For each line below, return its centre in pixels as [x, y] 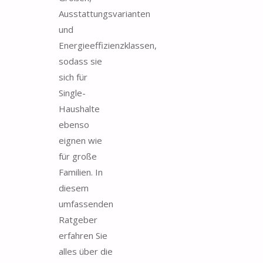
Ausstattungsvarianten [104, 13]
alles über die [86, 251]
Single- [72, 92]
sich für [73, 77]
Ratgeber [78, 219]
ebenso [74, 124]
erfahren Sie [83, 235]
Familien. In [81, 172]
